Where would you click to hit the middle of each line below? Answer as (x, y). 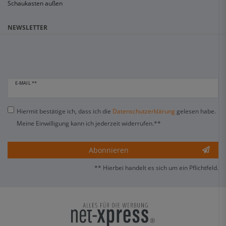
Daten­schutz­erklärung (144, 111)
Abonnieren (109, 150)
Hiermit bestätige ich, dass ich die (64, 111)
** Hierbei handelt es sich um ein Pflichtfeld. (156, 168)
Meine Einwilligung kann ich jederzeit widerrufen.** (89, 123)
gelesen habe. (195, 111)
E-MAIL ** (26, 83)
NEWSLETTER (27, 28)
